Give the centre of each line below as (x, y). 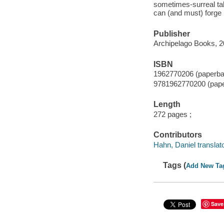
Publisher (171, 33)
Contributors (177, 135)
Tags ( (175, 165)
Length (167, 104)
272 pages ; (172, 114)
